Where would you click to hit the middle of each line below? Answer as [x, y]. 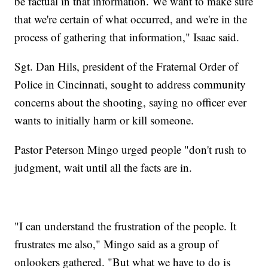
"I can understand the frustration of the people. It [126, 226]
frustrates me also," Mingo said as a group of [117, 243]
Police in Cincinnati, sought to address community [130, 84]
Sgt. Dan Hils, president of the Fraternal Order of [127, 66]
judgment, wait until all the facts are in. [103, 167]
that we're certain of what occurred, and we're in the [131, 19]
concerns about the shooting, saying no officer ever [131, 102]
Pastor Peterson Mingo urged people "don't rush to [131, 149]
